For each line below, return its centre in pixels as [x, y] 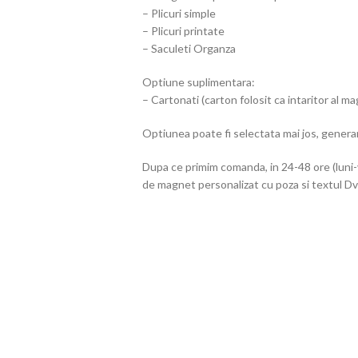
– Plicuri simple [179, 14]
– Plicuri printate [183, 31]
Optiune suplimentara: [198, 82]
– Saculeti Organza [189, 49]
